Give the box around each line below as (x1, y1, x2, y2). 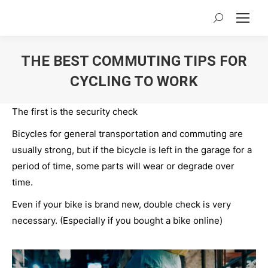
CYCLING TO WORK (70, 73, 198, 90)
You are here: (134, 94, 191, 105)
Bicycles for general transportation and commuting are (12, 128, 243, 139)
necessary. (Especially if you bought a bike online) (12, 215, 223, 226)
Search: (213, 15, 245, 26)
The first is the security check (12, 106, 138, 117)
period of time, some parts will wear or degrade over (12, 160, 234, 172)
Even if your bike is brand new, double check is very (12, 199, 231, 210)
